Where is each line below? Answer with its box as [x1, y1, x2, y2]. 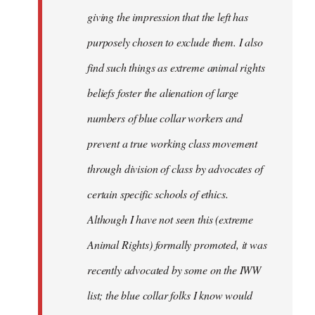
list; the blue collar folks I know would [87, 288, 252, 303]
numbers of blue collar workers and [87, 110, 243, 126]
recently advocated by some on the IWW [87, 262, 262, 278]
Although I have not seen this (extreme [87, 212, 253, 227]
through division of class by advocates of [87, 161, 263, 176]
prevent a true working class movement [87, 136, 258, 151]
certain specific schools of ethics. [87, 186, 229, 202]
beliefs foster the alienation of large [87, 85, 238, 101]
